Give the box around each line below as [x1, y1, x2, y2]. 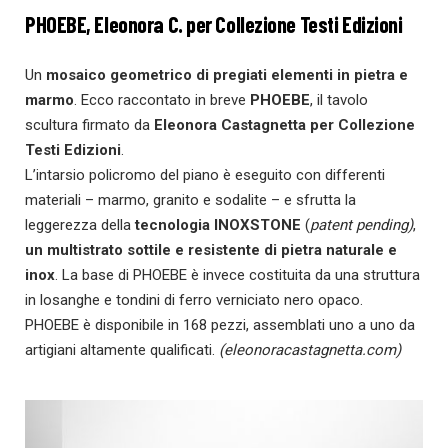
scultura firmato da [25, 115, 154, 134]
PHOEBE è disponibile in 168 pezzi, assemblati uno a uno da [25, 315, 415, 334]
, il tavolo [310, 90, 368, 109]
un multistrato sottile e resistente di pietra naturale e [25, 240, 397, 259]
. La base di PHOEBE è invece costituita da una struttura [55, 265, 420, 284]
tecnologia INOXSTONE [135, 215, 301, 234]
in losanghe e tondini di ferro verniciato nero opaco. [25, 290, 363, 309]
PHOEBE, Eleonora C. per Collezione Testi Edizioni [25, 10, 403, 37]
